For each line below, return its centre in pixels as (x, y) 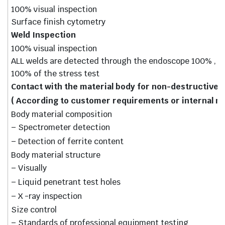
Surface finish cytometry (59, 22)
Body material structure (56, 155)
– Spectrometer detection (61, 128)
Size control (34, 210)
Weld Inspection (44, 35)
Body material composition (62, 115)
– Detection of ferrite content (68, 142)
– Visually (29, 168)
